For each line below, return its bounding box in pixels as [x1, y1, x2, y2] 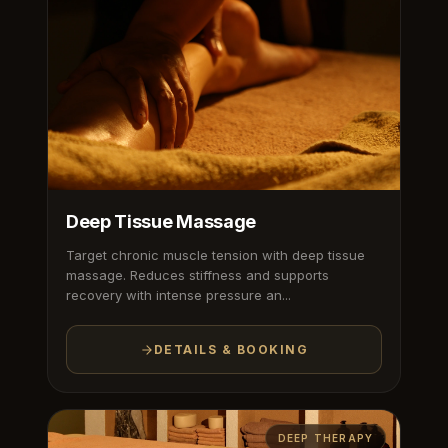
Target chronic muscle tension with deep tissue [65, 247, 365, 264]
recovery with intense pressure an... [65, 287, 291, 304]
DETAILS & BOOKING [153, 342, 309, 358]
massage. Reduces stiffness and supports [65, 267, 329, 284]
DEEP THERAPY [277, 432, 374, 445]
